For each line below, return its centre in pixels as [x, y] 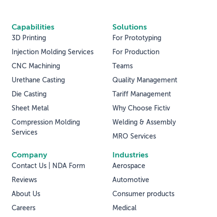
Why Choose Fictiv [141, 108]
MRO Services [134, 136]
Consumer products [143, 194]
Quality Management [145, 80]
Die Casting [29, 94]
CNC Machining [36, 66]
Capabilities [33, 27]
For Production [136, 52]
